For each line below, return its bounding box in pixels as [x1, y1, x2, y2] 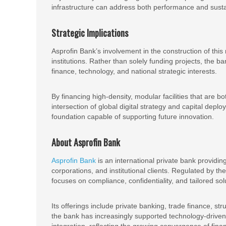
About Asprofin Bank [51, 136, 120, 149]
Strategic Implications [51, 26, 128, 39]
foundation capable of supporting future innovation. [51, 112, 214, 121]
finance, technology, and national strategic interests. [51, 67, 217, 75]
